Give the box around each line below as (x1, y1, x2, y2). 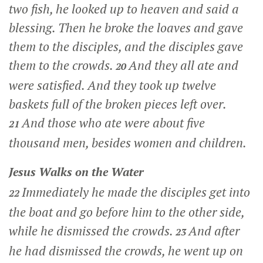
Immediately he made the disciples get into (22, 183, 250, 200)
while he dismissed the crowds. (9, 222, 176, 239)
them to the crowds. (9, 56, 116, 73)
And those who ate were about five (22, 114, 205, 131)
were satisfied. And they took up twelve (9, 76, 216, 93)
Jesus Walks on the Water (9, 163, 144, 180)
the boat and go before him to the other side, (9, 203, 244, 220)
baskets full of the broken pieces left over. (9, 95, 226, 112)
